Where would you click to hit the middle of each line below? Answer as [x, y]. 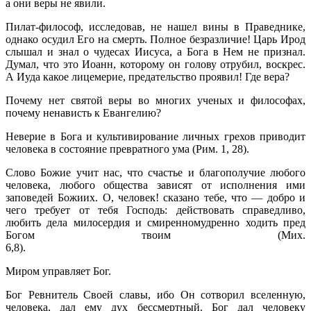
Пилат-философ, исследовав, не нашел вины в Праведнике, [155, 26]
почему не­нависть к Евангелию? [83, 112]
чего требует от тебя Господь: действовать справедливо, [155, 210]
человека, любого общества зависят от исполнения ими [155, 185]
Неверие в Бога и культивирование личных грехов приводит [155, 136]
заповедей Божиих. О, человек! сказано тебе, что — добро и [155, 197]
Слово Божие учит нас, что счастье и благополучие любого [155, 172]
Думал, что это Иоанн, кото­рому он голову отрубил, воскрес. [155, 64]
